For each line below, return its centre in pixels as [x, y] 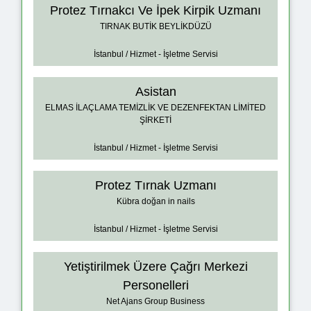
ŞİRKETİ [155, 120]
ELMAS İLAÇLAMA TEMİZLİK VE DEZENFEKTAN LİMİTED [155, 108]
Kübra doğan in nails [155, 202]
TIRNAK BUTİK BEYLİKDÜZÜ [155, 27]
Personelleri [155, 286]
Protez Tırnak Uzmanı [155, 186]
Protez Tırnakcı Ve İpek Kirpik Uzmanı [155, 11]
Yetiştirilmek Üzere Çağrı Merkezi [155, 267]
